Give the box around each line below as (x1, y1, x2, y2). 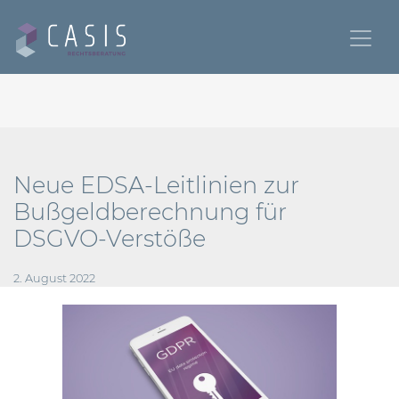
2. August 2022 (13, 272, 95, 285)
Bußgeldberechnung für (13, 198, 287, 225)
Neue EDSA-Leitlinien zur (13, 171, 299, 199)
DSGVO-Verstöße (13, 224, 206, 252)
